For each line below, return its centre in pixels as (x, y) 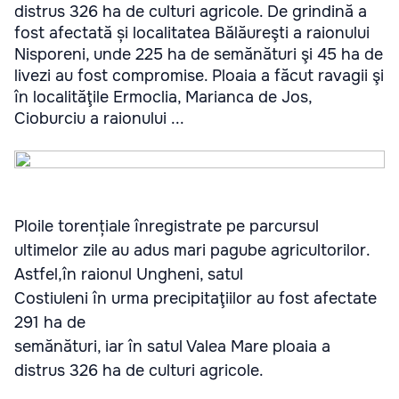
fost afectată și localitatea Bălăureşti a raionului (192, 33)
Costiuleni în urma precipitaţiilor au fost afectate (195, 298)
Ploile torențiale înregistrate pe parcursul (167, 226)
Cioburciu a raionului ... (99, 118)
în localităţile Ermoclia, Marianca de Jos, (163, 97)
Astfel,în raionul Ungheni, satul (129, 274)
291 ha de (50, 322)
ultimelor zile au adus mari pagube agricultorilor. (192, 250)
